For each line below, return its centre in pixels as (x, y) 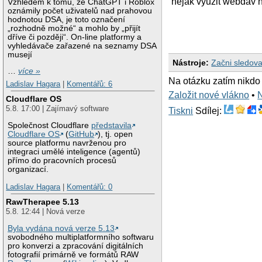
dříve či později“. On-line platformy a (75, 37)
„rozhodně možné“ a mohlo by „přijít (74, 28)
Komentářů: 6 (90, 84)
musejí (20, 54)
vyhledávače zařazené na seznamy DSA (82, 46)
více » (30, 71)
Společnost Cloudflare (50, 126)
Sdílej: (210, 111)
